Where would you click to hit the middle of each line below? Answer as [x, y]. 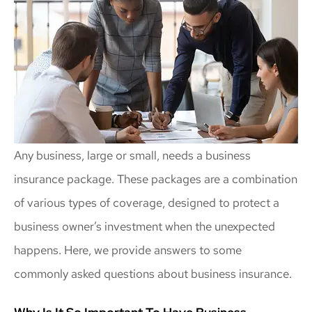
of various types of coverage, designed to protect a [147, 202]
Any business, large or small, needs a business [132, 155]
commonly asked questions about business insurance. [153, 273]
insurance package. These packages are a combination [156, 179]
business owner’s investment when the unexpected [145, 226]
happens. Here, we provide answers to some [128, 250]
